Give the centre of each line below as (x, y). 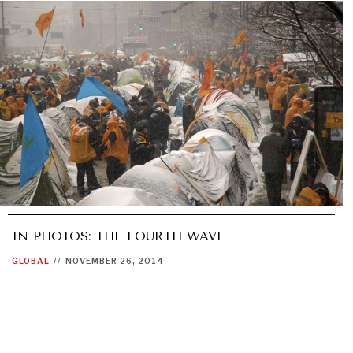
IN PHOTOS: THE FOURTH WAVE (118, 236)
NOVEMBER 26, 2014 (115, 260)
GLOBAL (31, 260)
